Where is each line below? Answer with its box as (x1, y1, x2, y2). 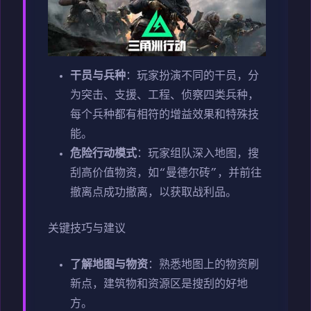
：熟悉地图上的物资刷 (148, 258, 259, 271)
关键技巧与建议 (48, 222, 126, 235)
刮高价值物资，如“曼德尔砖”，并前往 (70, 167, 262, 180)
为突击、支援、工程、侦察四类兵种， (70, 89, 259, 102)
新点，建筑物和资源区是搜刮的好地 (70, 278, 248, 291)
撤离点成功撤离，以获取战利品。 (70, 186, 237, 199)
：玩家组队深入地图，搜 (137, 147, 259, 160)
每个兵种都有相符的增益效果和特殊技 (70, 108, 259, 121)
